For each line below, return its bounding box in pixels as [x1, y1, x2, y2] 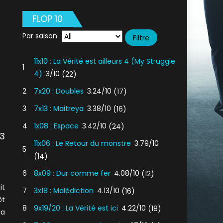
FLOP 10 [32, 12, 63, 25]
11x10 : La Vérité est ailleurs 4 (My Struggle [34, 56, 176, 66]
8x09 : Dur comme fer [34, 168, 111, 178]
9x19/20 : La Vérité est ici [34, 203, 118, 213]
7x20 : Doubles [34, 86, 84, 96]
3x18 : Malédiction [34, 186, 94, 196]
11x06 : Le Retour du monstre [34, 138, 131, 148]
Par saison [22, 30, 58, 41]
